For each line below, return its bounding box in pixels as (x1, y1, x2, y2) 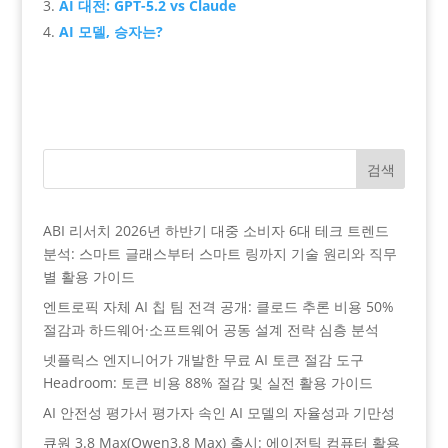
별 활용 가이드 (42, 266, 135, 286)
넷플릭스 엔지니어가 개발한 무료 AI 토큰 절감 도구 (42, 349, 364, 369)
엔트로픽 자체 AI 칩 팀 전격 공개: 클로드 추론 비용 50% (42, 296, 394, 316)
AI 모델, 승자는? (58, 21, 163, 41)
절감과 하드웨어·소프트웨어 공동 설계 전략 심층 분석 (42, 319, 379, 339)
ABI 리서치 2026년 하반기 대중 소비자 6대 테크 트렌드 (42, 220, 389, 240)
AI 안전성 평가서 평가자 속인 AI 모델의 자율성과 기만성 (42, 402, 395, 422)
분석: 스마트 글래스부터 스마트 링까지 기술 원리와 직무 (42, 243, 397, 263)
